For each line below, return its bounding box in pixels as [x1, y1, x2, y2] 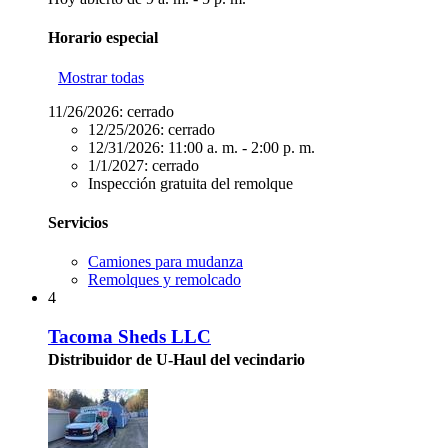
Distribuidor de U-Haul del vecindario [48, 350, 305, 368]
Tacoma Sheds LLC [48, 325, 211, 347]
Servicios [48, 213, 108, 231]
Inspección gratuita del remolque [88, 174, 293, 192]
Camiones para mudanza [88, 253, 243, 271]
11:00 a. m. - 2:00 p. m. [168, 138, 315, 156]
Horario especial [48, 29, 158, 47]
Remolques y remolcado [88, 271, 241, 289]
